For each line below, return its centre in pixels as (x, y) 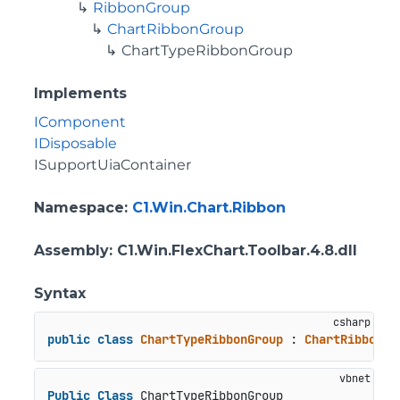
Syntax (60, 293)
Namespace (79, 208)
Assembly (71, 250)
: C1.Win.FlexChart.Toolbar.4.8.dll (233, 250)
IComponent (80, 122)
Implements (80, 93)
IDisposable (75, 143)
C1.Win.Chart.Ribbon (209, 208)
